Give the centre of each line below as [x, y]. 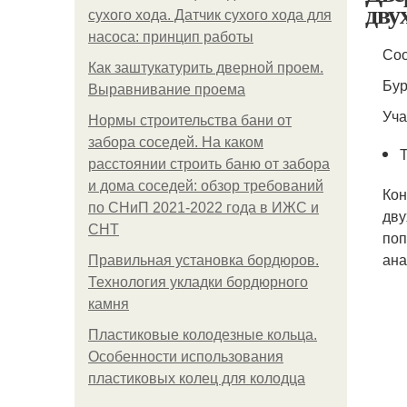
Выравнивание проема [167, 89]
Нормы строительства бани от [190, 120]
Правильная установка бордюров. [203, 260]
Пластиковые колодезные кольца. [203, 335]
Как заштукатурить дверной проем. [206, 68]
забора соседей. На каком [176, 142]
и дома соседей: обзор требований [206, 186]
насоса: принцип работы [171, 37]
